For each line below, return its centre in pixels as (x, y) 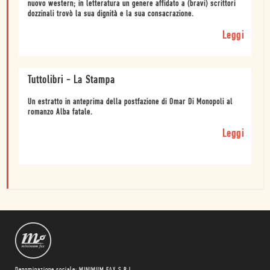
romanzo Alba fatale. (60, 112)
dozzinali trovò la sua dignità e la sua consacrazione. (111, 14)
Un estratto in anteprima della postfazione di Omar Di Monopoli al (130, 102)
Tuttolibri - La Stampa (71, 80)
